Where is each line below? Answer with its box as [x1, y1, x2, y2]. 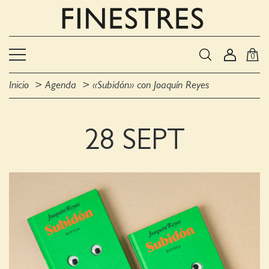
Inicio [9, 80, 29, 91]
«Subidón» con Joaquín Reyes [92, 80, 209, 91]
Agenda [45, 80, 76, 91]
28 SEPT [84, 125, 185, 155]
